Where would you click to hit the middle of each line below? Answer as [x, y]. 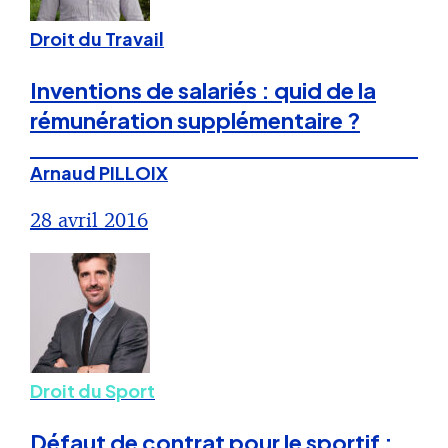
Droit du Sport [92, 391]
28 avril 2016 [89, 220]
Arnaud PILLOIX [99, 173]
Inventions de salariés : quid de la [203, 90]
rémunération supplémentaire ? [195, 120]
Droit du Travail [97, 39]
